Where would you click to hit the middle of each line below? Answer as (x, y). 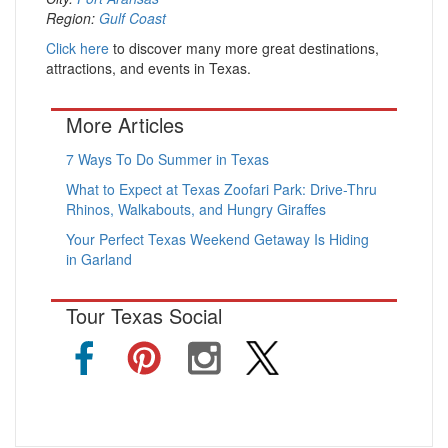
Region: (72, 18)
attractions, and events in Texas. (148, 68)
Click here (77, 48)
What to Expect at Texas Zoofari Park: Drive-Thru (221, 189)
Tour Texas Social (144, 315)
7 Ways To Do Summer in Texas (167, 159)
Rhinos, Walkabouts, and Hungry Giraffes (196, 209)
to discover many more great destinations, (244, 48)
